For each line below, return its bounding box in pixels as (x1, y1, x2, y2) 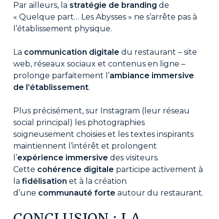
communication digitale (23, 47, 119, 57)
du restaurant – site (119, 47, 197, 57)
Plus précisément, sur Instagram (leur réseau (13, 106, 190, 116)
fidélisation (22, 176, 67, 186)
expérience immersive (17, 153, 108, 163)
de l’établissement (13, 83, 88, 92)
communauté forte (38, 188, 115, 198)
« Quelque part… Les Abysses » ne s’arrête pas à (13, 12, 197, 22)
